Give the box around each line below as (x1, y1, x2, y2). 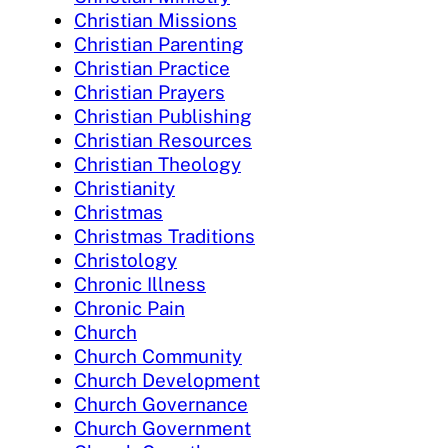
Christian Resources (74, 128, 252, 151)
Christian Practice (74, 56, 230, 79)
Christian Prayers (74, 80, 225, 103)
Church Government (74, 416, 251, 439)
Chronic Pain (74, 296, 185, 319)
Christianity (74, 176, 175, 199)
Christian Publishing (74, 104, 252, 127)
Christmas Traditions (74, 224, 255, 247)
